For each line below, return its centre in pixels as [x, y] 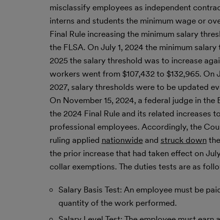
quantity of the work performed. [118, 203]
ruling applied [75, 140]
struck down [183, 140]
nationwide [122, 140]
